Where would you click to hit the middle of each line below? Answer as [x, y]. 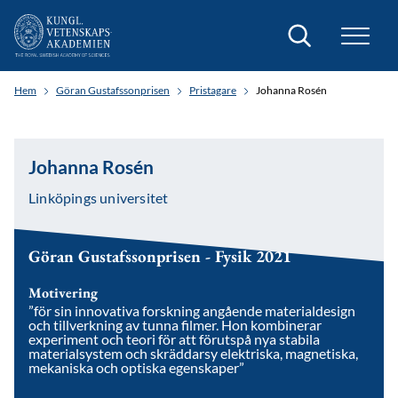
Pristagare [213, 90]
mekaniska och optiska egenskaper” [136, 367]
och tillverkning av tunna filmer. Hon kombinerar [175, 325]
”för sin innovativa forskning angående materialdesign [192, 310]
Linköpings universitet [99, 198]
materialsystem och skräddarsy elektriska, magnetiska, [193, 353]
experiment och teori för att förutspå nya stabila [174, 339]
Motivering [63, 293]
